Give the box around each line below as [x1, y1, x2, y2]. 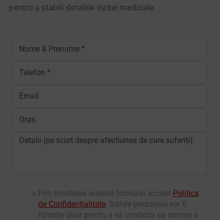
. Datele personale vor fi [105, 199, 187, 209]
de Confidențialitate [38, 199, 106, 209]
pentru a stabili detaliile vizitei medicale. [8, 2, 156, 13]
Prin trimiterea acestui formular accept [38, 189, 173, 198]
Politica [172, 189, 199, 198]
